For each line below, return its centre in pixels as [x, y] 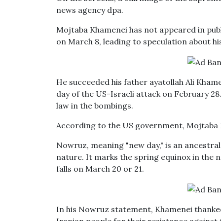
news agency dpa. [91, 10]
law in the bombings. [95, 106]
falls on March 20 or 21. [100, 169]
